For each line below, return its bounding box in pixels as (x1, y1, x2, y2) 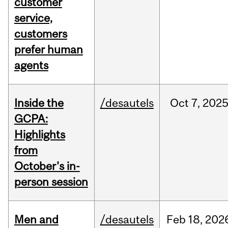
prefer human (14, 43, 83, 56)
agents (14, 59, 48, 72)
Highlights (14, 128, 65, 141)
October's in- (14, 159, 80, 173)
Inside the (14, 96, 64, 110)
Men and (14, 213, 59, 226)
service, (14, 11, 52, 25)
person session (14, 175, 88, 189)
